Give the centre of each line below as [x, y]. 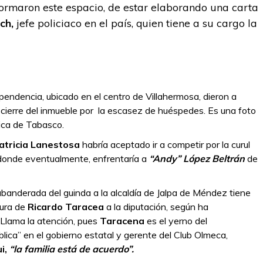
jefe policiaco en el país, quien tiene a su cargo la [135, 23]
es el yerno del [176, 221]
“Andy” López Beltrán [197, 159]
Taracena [122, 221]
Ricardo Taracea [66, 207]
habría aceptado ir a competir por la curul [165, 144]
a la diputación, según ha [156, 207]
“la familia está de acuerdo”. [72, 249]
